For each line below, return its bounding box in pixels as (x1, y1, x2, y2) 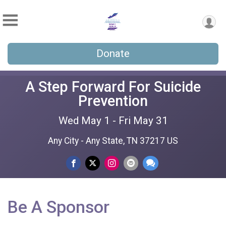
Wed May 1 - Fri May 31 (58, 115, 168, 127)
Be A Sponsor (8, 197, 109, 217)
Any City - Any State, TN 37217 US (48, 136, 178, 146)
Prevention (78, 92, 148, 109)
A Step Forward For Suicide (25, 78, 201, 95)
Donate (96, 47, 130, 60)
